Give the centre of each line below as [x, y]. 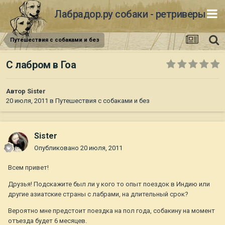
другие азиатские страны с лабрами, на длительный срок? [98, 194]
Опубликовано [57, 148]
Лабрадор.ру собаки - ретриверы [130, 14]
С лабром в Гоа [41, 65]
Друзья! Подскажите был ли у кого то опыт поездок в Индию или [109, 184]
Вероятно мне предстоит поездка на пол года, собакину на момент [111, 211]
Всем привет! [28, 168]
